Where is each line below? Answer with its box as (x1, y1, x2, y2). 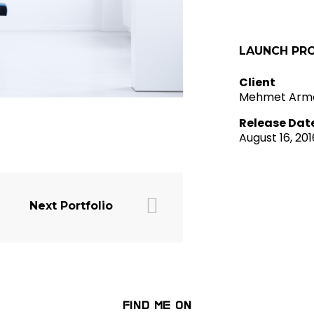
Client (239, 74, 275, 90)
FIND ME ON (122, 299, 192, 312)
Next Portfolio (29, 199, 113, 212)
